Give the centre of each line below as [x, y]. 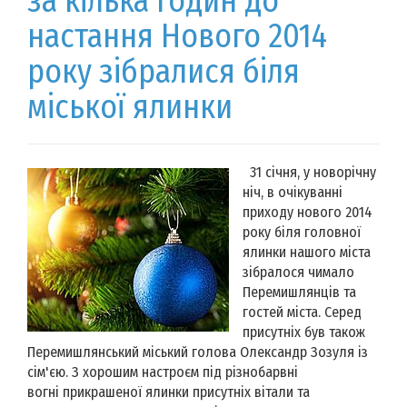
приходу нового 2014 [308, 212]
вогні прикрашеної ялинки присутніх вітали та [169, 392]
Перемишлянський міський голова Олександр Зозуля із [198, 352]
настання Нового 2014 [177, 36]
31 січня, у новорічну [309, 172]
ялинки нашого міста [307, 252]
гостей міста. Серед [302, 312]
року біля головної [302, 232]
